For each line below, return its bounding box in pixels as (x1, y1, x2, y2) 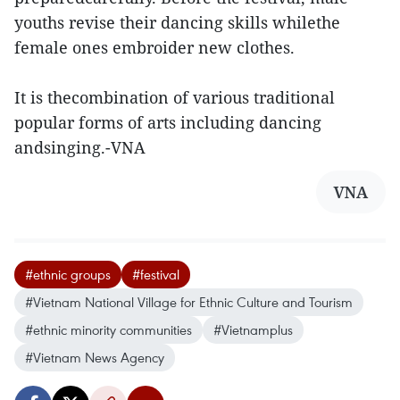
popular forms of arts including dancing (14, 112, 321, 134)
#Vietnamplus (213, 321, 293, 339)
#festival (132, 265, 179, 284)
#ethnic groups (25, 265, 111, 284)
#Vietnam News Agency (25, 348, 164, 367)
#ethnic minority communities (25, 321, 192, 339)
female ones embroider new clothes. (14, 37, 295, 59)
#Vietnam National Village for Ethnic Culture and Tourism (25, 293, 353, 312)
